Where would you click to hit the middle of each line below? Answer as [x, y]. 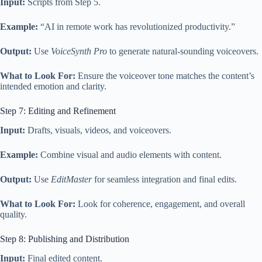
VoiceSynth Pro [79, 51]
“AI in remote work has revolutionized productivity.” [137, 27]
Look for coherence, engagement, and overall [160, 204]
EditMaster [71, 180]
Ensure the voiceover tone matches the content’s [165, 76]
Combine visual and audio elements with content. [130, 155]
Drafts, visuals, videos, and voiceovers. [98, 130]
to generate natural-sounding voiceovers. [183, 51]
